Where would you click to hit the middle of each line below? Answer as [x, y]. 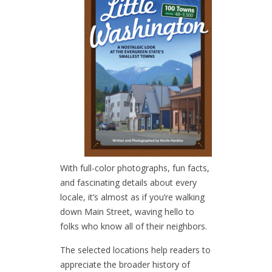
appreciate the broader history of [125, 264]
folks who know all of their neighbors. [135, 226]
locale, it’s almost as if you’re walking [132, 197]
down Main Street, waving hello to [127, 211]
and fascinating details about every [128, 182]
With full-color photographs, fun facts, [135, 168]
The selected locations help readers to [135, 250]
